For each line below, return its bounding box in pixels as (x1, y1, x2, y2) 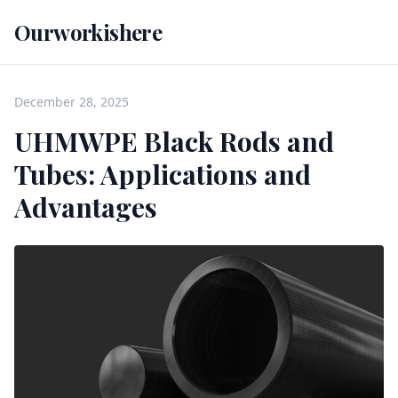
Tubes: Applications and (14, 156, 311, 192)
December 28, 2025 (14, 93, 129, 110)
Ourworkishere (14, 18, 163, 46)
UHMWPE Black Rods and (14, 123, 334, 159)
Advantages (14, 189, 157, 225)
